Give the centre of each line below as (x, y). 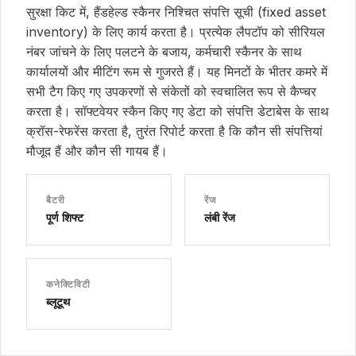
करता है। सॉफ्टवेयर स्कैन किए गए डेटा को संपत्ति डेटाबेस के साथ (178, 111)
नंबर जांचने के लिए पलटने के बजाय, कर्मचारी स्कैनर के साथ (164, 52)
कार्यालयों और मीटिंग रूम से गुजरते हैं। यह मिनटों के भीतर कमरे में (177, 72)
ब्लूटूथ (58, 302)
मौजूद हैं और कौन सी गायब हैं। (97, 151)
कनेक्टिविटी (68, 284)
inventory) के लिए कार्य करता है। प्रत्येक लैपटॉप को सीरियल (176, 32)
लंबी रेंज (220, 217)
